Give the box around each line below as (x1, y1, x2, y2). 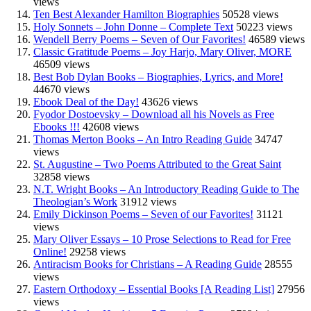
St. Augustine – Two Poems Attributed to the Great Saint (33, 158, 281, 170)
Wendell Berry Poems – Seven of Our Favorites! (33, 33, 246, 45)
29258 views (69, 245, 126, 258)
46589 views (249, 33, 305, 45)
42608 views (83, 120, 139, 133)
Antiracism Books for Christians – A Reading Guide (33, 258, 262, 270)
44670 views (33, 83, 90, 95)
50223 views (236, 20, 292, 33)
